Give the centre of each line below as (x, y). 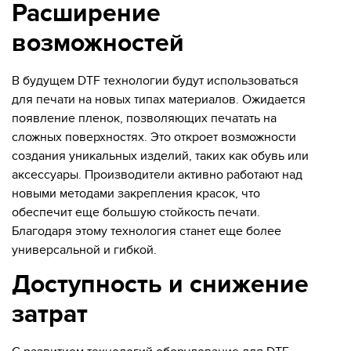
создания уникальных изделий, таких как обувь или (160, 156)
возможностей (98, 43)
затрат (50, 314)
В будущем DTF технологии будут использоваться (155, 80)
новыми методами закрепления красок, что (136, 193)
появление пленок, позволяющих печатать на (144, 118)
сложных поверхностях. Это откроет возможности (154, 137)
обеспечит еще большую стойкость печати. (136, 212)
